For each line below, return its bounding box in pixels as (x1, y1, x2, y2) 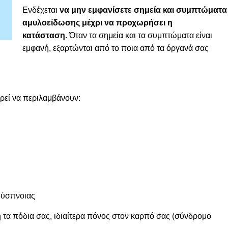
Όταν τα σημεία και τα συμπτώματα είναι (67, 31, 212, 40)
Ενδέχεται (22, 6, 60, 14)
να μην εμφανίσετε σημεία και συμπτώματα (60, 6, 227, 14)
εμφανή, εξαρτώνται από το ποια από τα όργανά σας (22, 44, 209, 52)
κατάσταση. (22, 31, 67, 40)
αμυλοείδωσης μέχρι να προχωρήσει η (22, 18, 173, 27)
